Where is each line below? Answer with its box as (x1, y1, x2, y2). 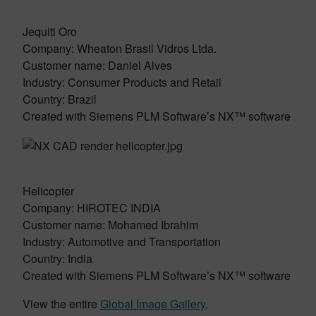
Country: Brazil (23, 90, 97, 107)
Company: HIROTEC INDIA (23, 199, 161, 216)
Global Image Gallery (100, 295, 205, 312)
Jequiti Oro (23, 23, 77, 39)
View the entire (23, 295, 100, 312)
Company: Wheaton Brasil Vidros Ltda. (23, 39, 217, 56)
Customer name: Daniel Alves (23, 56, 172, 73)
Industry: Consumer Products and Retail (23, 73, 221, 90)
